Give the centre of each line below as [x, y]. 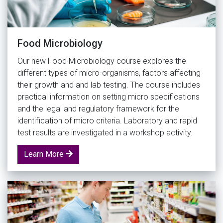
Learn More [45, 154]
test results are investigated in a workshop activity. [105, 132]
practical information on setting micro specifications [109, 97]
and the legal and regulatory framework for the [98, 109]
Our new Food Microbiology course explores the [102, 61]
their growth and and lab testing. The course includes [109, 85]
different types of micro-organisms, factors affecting [109, 73]
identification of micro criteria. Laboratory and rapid [107, 120]
